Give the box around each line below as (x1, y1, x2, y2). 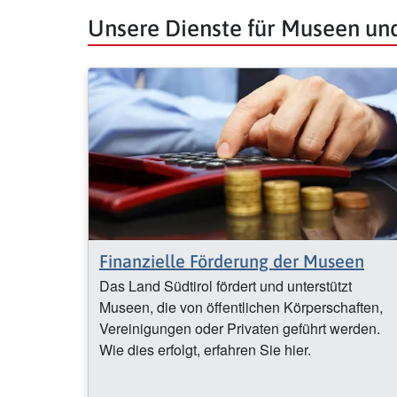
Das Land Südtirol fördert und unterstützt (99, 276, 352, 297)
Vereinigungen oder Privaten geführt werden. (99, 318, 380, 339)
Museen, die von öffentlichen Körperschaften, (99, 297, 383, 318)
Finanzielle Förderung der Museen (99, 251, 364, 272)
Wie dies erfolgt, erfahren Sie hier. (99, 339, 311, 361)
